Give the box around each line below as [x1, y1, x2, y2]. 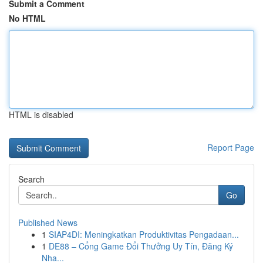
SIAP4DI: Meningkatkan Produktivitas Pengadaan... [49, 228, 239, 240]
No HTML [9, 12, 46, 24]
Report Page [207, 141, 254, 153]
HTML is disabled [9, 109, 73, 120]
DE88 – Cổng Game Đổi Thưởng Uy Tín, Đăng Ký [49, 240, 233, 252]
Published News [18, 217, 77, 228]
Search [18, 173, 45, 185]
